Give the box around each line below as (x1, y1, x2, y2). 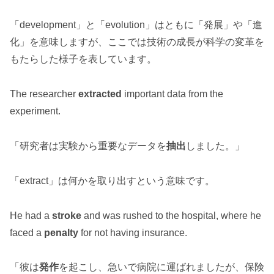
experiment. (10, 106, 61, 117)
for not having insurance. (78, 227, 187, 238)
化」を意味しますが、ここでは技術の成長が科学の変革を (10, 37, 264, 48)
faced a (10, 227, 44, 238)
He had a (10, 210, 52, 221)
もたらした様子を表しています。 (10, 54, 157, 65)
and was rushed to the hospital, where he (81, 210, 261, 221)
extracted (78, 89, 122, 100)
